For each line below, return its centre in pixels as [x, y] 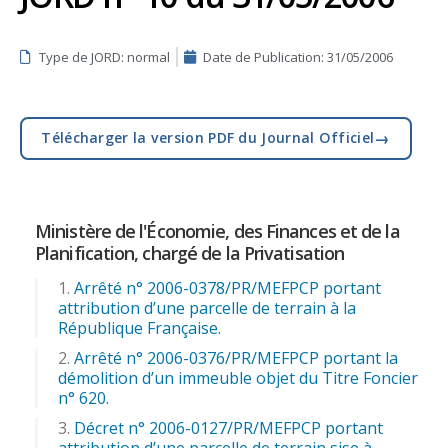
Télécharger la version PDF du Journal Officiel [208, 138]
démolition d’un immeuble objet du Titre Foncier [238, 377]
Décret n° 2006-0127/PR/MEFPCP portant [228, 427]
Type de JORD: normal [104, 56]
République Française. [139, 327]
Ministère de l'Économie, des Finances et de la [217, 230]
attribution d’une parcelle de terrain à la [207, 307]
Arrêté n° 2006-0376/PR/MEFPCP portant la [236, 357]
